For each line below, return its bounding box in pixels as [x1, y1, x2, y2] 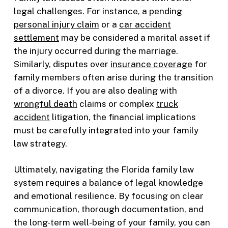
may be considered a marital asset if [59, 32, 210, 43]
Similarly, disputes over [13, 59, 110, 69]
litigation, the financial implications [49, 111, 196, 122]
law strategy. [13, 138, 67, 149]
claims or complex [77, 98, 156, 109]
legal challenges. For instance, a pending [13, 6, 182, 16]
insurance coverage [110, 59, 192, 69]
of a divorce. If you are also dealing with [13, 85, 177, 96]
